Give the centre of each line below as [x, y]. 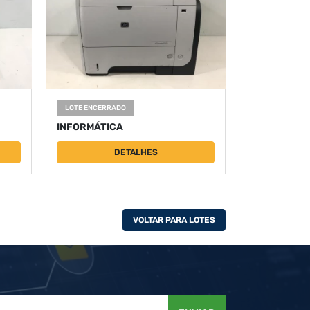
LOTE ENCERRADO [95, 108]
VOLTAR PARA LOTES [174, 220]
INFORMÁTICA [90, 127]
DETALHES [136, 153]
